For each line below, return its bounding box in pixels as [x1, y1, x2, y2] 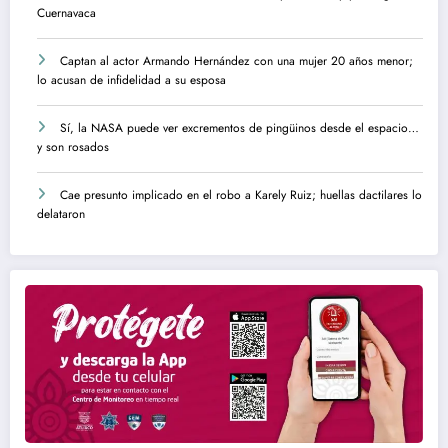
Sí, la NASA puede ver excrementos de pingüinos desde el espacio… [60, 119, 419, 137]
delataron [37, 205, 85, 223]
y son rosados [37, 138, 109, 156]
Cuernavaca [37, 4, 96, 22]
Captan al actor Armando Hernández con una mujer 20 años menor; [60, 52, 413, 70]
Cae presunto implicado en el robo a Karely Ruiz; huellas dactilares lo [60, 186, 422, 204]
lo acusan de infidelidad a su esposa [37, 71, 226, 89]
